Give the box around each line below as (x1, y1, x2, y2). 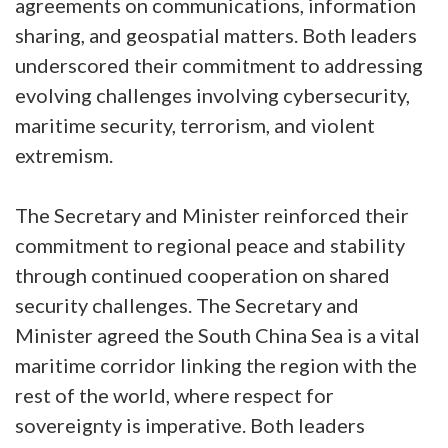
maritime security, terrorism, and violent (15, 113, 375, 137)
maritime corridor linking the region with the (15, 353, 417, 377)
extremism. (15, 143, 113, 167)
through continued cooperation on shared (15, 263, 390, 287)
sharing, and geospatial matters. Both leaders (15, 23, 417, 47)
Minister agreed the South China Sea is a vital (15, 323, 420, 347)
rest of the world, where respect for (15, 383, 334, 407)
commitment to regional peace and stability (15, 233, 405, 257)
